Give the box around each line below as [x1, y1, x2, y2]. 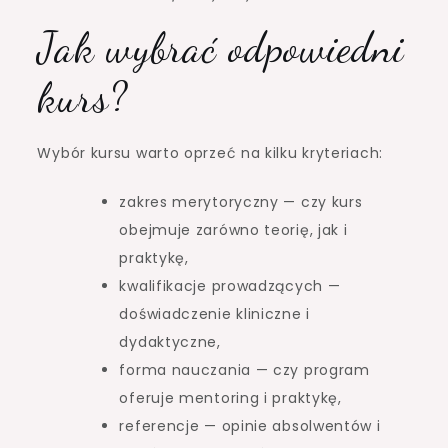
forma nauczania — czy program [119, 359, 370, 380]
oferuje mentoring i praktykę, [119, 387, 342, 408]
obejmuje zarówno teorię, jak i [119, 219, 348, 240]
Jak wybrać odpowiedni [37, 21, 405, 73]
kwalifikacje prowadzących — [119, 275, 341, 296]
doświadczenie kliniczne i [119, 303, 310, 324]
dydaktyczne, [119, 331, 221, 352]
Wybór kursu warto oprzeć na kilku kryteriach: [37, 142, 383, 163]
